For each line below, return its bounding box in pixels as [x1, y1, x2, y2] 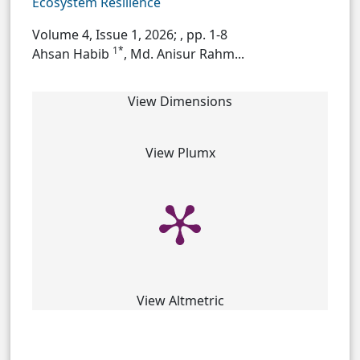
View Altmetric [136, 292, 224, 310]
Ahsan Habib [32, 45, 112, 63]
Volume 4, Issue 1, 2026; [32, 26, 180, 44]
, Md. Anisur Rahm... [124, 45, 244, 63]
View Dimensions [128, 92, 232, 111]
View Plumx [145, 144, 215, 162]
